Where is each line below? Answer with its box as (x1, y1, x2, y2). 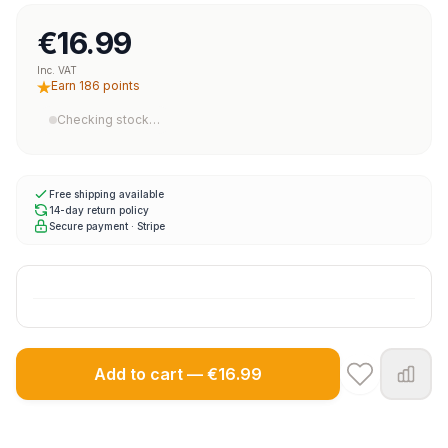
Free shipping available (49, 187, 164, 200)
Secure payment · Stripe (49, 219, 165, 232)
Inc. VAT (37, 64, 77, 76)
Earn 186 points (51, 78, 140, 93)
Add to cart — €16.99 (94, 363, 262, 384)
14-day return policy (49, 203, 149, 216)
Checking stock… (57, 112, 160, 127)
